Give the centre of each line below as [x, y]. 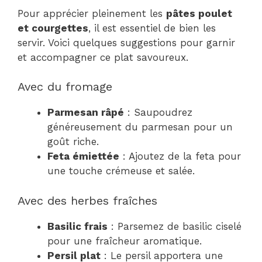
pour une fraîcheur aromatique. [125, 241]
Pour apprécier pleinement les [92, 13]
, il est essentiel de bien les [152, 28]
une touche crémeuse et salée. [121, 171]
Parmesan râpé [86, 112]
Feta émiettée [83, 156]
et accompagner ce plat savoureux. [103, 57]
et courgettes [53, 28]
